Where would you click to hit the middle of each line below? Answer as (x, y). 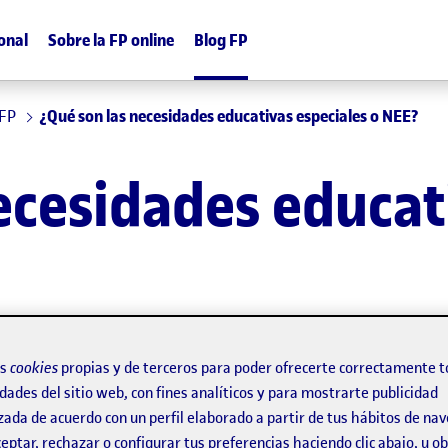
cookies (34, 367)
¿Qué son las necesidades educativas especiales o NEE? (229, 116)
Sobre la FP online (110, 40)
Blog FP (220, 40)
